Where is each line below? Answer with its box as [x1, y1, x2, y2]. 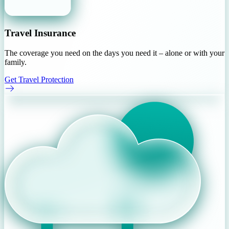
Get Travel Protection [5, 75, 74, 84]
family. [5, 57, 27, 66]
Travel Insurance [5, 28, 76, 39]
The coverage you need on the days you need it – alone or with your [5, 48, 224, 57]
